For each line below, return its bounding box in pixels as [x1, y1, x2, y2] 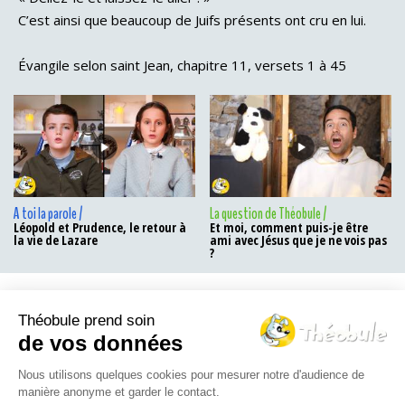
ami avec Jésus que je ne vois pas [210, 231, 388, 250]
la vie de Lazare [14, 231, 98, 250]
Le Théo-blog [67, 313, 158, 345]
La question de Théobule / [210, 203, 328, 225]
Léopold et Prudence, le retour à [14, 219, 186, 237]
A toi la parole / [14, 203, 83, 225]
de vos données [18, 331, 183, 355]
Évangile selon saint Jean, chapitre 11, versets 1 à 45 [18, 56, 346, 74]
